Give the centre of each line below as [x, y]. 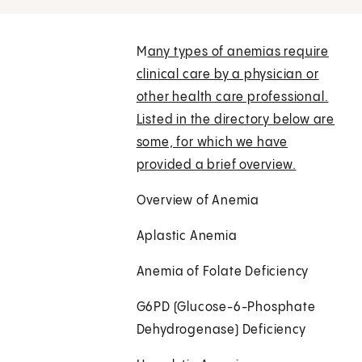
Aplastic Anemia [187, 237]
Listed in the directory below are [236, 120]
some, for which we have [212, 143]
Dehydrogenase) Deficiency [221, 330]
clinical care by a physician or [227, 75]
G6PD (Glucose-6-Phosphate [226, 308]
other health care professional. [232, 98]
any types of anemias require [238, 53]
